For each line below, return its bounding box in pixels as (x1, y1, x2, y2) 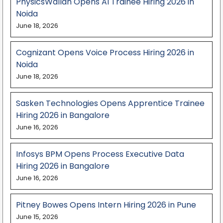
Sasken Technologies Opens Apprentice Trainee (16, 97, 205, 109)
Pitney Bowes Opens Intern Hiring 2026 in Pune (16, 199, 196, 211)
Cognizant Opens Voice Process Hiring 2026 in (16, 46, 194, 58)
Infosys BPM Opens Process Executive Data (16, 148, 184, 160)
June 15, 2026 (16, 212, 58, 222)
